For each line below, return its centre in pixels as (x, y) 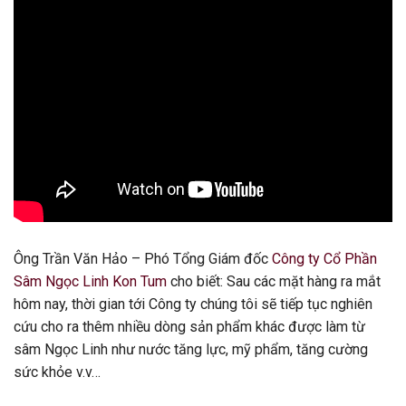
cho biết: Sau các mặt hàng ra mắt (274, 281)
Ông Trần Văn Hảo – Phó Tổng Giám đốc (143, 258)
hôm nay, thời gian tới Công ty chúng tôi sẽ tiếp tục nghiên (193, 304)
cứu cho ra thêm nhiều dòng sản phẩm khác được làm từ (189, 326)
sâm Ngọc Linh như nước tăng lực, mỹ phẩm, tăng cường (191, 349)
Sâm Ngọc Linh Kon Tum (90, 281)
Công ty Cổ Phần (324, 258)
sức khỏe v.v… (57, 372)
